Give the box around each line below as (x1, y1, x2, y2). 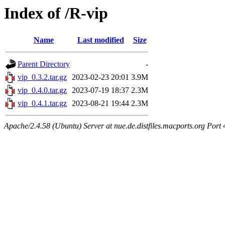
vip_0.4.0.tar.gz (18, 86, 67, 95)
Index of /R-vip (4, 4, 108, 22)
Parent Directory (18, 60, 70, 69)
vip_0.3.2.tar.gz (18, 73, 67, 82)
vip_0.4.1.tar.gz (18, 99, 67, 108)
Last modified (77, 36, 124, 45)
